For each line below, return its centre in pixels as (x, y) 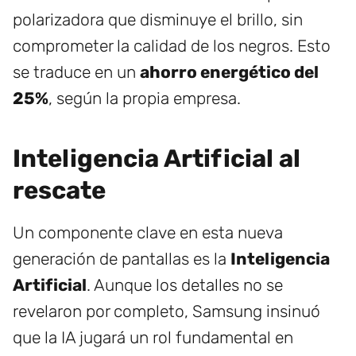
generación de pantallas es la (122, 259)
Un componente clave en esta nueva (148, 233)
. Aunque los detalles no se (185, 285)
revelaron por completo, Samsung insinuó (166, 311)
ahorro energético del (229, 72)
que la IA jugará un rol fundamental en (153, 338)
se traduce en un (76, 72)
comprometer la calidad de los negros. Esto (172, 46)
